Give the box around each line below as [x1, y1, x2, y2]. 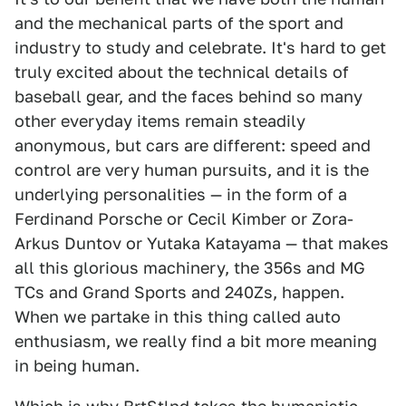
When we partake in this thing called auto [14, 307, 341, 326]
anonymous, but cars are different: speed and [14, 136, 371, 155]
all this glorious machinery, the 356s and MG [14, 258, 365, 277]
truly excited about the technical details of [14, 63, 349, 82]
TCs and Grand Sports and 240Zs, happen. [14, 283, 344, 302]
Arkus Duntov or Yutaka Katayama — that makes [14, 234, 389, 253]
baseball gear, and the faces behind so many [14, 87, 362, 106]
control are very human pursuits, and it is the [14, 160, 369, 179]
